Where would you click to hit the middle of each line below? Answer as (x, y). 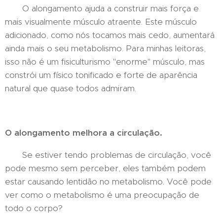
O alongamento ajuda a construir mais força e (102, 8)
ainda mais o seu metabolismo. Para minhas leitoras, (105, 48)
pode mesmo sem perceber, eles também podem (105, 168)
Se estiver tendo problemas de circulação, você (108, 155)
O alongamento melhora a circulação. (84, 133)
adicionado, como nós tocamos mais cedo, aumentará (110, 35)
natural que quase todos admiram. (71, 88)
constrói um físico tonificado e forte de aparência (101, 75)
